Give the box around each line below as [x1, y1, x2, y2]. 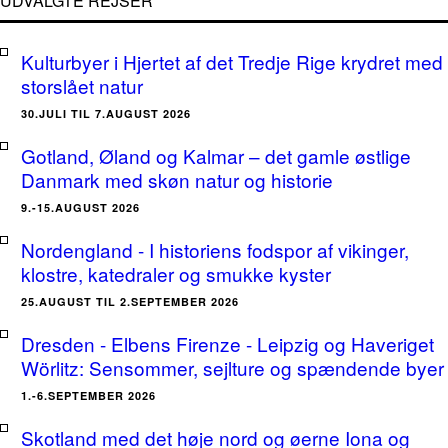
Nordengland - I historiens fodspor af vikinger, [21, 236, 409, 263]
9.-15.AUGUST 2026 [21, 200, 140, 215]
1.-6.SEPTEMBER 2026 [21, 388, 156, 403]
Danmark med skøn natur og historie [21, 166, 333, 193]
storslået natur [21, 72, 143, 99]
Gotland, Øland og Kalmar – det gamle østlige [21, 142, 411, 169]
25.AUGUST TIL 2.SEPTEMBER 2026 [21, 294, 239, 309]
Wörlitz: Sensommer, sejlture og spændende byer [21, 354, 444, 381]
